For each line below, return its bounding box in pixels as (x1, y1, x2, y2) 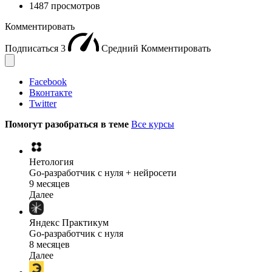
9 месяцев (29, 178, 70, 189)
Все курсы (131, 118, 174, 129)
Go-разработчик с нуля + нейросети (29, 167, 177, 178)
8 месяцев (29, 239, 70, 250)
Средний (101, 42, 141, 53)
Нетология (29, 156, 73, 167)
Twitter (29, 98, 56, 109)
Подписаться (5, 42, 61, 53)
